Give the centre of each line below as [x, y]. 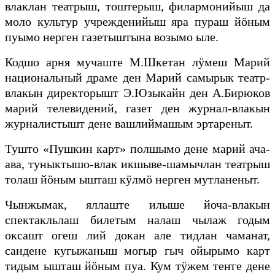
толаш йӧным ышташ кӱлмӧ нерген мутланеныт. [132, 180]
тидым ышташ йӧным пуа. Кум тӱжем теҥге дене [137, 266]
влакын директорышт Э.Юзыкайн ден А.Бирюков [137, 93]
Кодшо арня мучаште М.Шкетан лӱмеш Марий [137, 62]
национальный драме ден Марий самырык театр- [137, 78]
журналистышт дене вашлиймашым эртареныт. [129, 124]
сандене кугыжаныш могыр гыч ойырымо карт [137, 251]
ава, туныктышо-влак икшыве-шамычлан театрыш [137, 164]
